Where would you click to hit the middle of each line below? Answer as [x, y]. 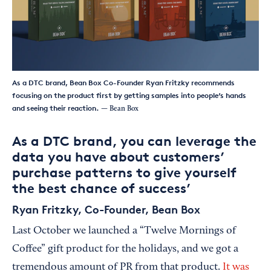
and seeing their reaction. [56, 108]
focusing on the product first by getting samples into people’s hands [129, 95]
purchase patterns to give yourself [124, 172]
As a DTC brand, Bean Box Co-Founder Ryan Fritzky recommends [123, 82]
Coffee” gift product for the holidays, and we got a [125, 249]
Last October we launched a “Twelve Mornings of [124, 231]
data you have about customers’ [118, 156]
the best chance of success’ [101, 188]
